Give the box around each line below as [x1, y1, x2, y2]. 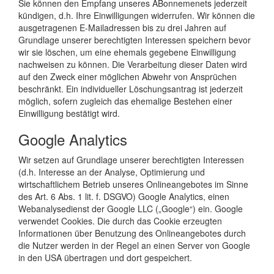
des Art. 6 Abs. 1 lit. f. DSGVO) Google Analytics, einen [18, 190, 229, 202]
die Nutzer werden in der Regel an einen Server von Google [18, 239, 250, 251]
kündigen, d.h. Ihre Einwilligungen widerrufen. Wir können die [18, 9, 255, 21]
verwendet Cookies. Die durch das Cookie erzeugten [18, 214, 222, 227]
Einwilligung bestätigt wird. [18, 106, 120, 119]
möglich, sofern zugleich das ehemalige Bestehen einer [18, 94, 232, 107]
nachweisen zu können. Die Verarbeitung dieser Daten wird [18, 57, 247, 70]
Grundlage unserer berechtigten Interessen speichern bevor [18, 33, 251, 46]
